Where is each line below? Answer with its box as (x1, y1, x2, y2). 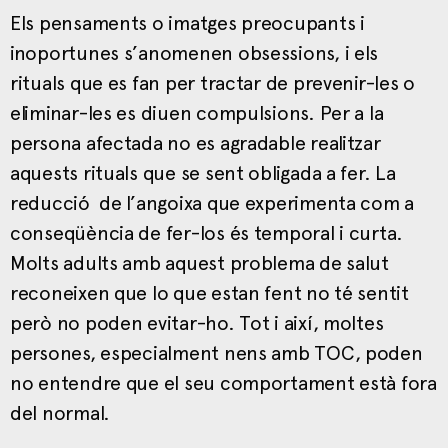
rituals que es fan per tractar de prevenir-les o (10, 70, 416, 95)
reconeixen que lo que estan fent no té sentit (10, 280, 409, 305)
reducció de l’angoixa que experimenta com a (10, 190, 415, 215)
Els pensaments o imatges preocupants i (10, 10, 365, 35)
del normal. (10, 400, 111, 425)
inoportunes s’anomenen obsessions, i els (10, 40, 379, 65)
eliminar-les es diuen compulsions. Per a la (10, 100, 384, 125)
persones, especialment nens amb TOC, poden (10, 340, 423, 365)
